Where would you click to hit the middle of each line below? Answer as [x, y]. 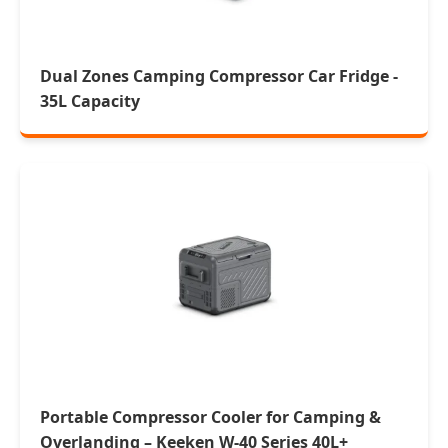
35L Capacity [90, 101]
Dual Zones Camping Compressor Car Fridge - [219, 76]
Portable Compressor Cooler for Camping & [210, 417]
